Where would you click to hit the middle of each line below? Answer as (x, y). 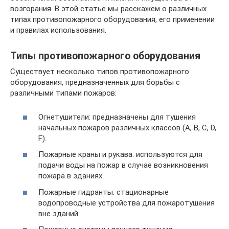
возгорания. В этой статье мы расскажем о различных (108, 9)
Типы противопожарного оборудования (105, 56)
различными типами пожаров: (63, 93)
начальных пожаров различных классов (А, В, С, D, (127, 128)
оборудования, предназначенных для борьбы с (95, 82)
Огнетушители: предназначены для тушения (117, 117)
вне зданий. (59, 213)
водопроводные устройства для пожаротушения (127, 203)
